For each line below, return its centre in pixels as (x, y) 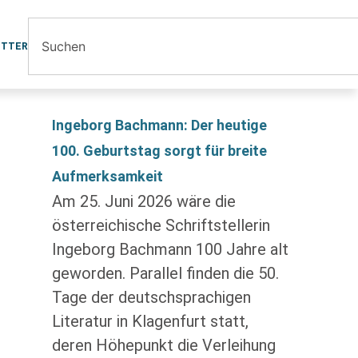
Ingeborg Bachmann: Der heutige (159, 125)
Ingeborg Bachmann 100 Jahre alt (170, 249)
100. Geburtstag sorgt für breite (159, 151)
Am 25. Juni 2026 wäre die (143, 201)
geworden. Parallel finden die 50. (165, 273)
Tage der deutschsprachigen (151, 297)
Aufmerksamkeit (107, 176)
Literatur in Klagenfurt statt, (150, 321)
